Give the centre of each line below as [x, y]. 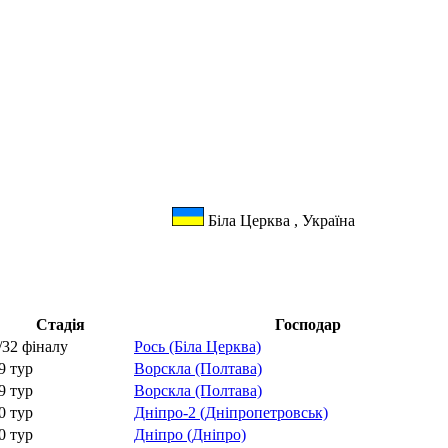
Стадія [60, 325]
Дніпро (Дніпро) [190, 435]
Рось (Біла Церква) [197, 347]
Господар [307, 325]
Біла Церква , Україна [279, 220]
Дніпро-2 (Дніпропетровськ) [231, 413]
